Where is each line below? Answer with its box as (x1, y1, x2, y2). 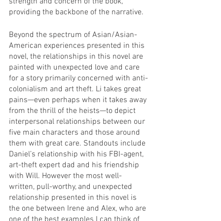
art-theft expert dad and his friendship (9, 160, 141, 170)
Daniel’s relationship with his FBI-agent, (9, 149, 146, 159)
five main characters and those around (9, 127, 142, 138)
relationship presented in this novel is (9, 192, 139, 203)
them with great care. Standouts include (9, 138, 147, 148)
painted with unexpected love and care (9, 62, 142, 73)
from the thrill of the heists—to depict (9, 106, 138, 116)
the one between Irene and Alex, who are (9, 203, 148, 214)
